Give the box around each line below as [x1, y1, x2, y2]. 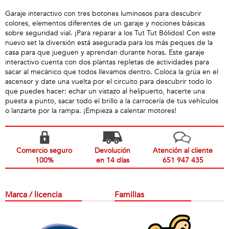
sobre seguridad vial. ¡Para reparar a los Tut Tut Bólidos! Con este [5, 28, 216, 38]
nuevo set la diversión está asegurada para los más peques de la [5, 38, 213, 48]
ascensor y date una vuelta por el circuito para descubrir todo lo [5, 77, 212, 86]
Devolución [95, 146, 130, 155]
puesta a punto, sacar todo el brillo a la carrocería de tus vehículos [5, 96, 218, 106]
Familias [114, 189, 144, 200]
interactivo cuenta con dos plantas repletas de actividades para [5, 57, 209, 67]
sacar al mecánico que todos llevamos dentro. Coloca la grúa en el [5, 67, 218, 77]
